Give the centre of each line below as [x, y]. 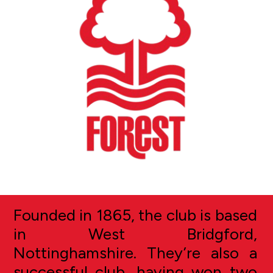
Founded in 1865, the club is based [135, 215]
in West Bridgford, [135, 234]
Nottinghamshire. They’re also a [135, 253]
